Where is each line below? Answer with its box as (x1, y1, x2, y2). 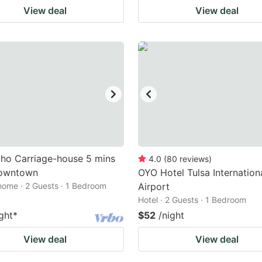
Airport (138, 181, 170, 192)
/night (158, 209, 184, 221)
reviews (180, 154, 209, 164)
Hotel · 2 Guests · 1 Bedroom (138, 195, 246, 205)
